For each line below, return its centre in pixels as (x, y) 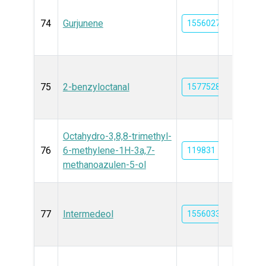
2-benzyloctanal (96, 87)
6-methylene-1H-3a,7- (109, 151)
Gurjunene (83, 23)
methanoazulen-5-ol (104, 165)
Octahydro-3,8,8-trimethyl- (117, 136)
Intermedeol (88, 214)
